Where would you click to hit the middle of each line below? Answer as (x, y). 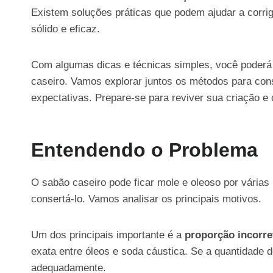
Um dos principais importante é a (108, 235)
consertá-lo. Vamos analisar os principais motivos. (146, 199)
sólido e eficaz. (66, 29)
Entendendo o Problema (144, 150)
